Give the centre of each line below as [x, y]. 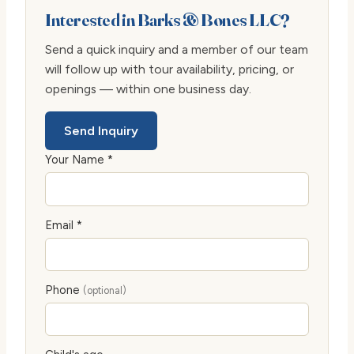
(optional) [105, 290]
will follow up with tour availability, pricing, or [169, 70]
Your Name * [79, 160]
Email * [64, 225]
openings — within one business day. [148, 89]
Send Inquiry [101, 131]
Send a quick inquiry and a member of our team [177, 50]
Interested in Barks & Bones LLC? [168, 20]
